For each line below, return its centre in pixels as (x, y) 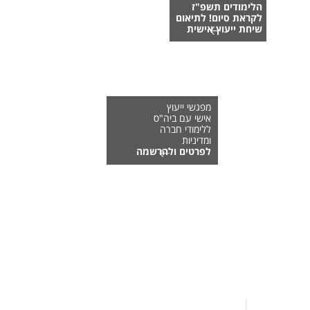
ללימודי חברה (186, 129)
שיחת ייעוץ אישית (225, 29)
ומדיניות (197, 140)
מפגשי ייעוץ (189, 107)
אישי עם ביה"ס (183, 118)
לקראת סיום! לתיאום (219, 18)
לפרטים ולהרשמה (174, 152)
